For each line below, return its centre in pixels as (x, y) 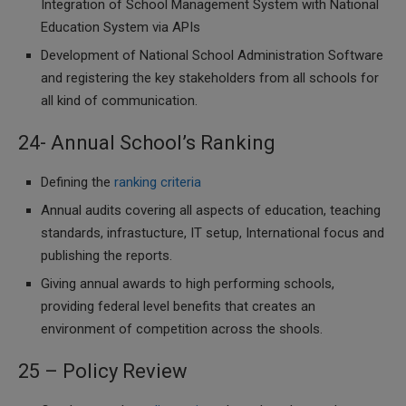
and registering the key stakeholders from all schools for (210, 78)
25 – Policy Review (103, 371)
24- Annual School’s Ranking (147, 143)
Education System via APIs (121, 27)
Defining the (77, 182)
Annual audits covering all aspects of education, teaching (211, 210)
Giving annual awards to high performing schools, (188, 284)
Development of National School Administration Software (212, 55)
